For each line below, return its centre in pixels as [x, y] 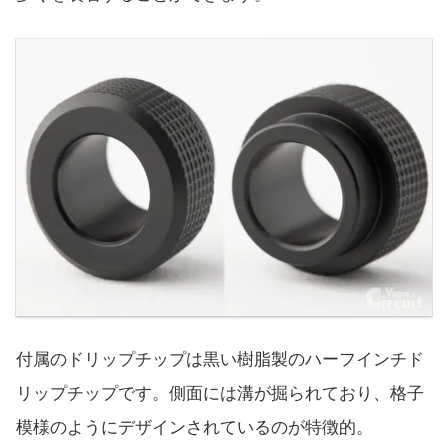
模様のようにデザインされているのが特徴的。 [194, 428]
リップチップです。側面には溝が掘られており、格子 [220, 394]
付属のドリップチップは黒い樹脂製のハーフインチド [220, 360]
